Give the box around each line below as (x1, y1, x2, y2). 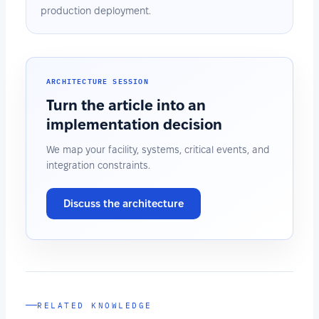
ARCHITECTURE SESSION (46, 73, 149, 87)
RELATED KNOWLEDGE (37, 300, 152, 310)
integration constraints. (46, 159, 150, 171)
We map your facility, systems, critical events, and (46, 144, 269, 155)
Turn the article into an (46, 96, 206, 113)
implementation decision (46, 115, 222, 132)
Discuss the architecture (63, 197, 184, 209)
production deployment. (41, 4, 151, 16)
